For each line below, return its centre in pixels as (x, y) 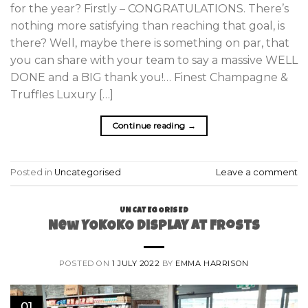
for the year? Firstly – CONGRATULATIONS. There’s (150, 9)
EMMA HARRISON (212, 263)
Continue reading (150, 126)
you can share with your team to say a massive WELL (154, 60)
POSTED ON (86, 263)
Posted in (32, 173)
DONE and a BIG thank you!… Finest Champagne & (149, 78)
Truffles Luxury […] (62, 95)
